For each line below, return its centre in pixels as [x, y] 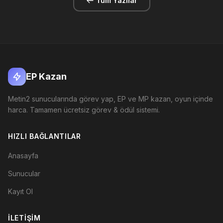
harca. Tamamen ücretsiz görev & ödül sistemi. [84, 110]
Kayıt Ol [20, 191]
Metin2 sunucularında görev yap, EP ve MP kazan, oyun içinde [111, 99]
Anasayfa [23, 156]
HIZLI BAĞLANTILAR [45, 136]
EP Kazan [46, 76]
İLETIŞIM [24, 218]
